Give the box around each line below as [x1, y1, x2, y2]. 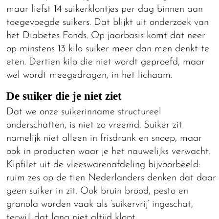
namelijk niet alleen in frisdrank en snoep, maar [6, 133, 202, 143]
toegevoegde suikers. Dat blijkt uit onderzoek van [6, 17, 209, 27]
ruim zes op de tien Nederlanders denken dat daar [6, 173, 217, 183]
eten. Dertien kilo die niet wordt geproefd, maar [6, 57, 205, 67]
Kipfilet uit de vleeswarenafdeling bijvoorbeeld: [6, 159, 201, 170]
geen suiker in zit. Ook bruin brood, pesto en [6, 186, 189, 196]
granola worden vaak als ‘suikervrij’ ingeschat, [6, 199, 194, 209]
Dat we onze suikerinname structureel [6, 107, 162, 117]
